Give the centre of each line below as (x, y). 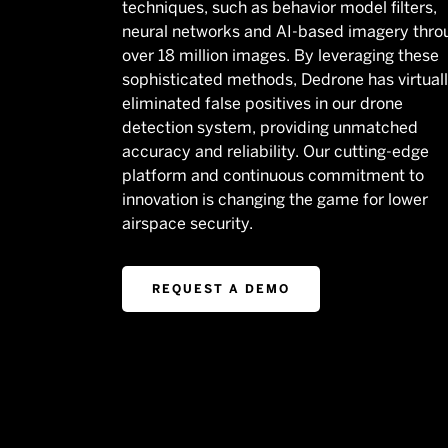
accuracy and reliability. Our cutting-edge (275, 151)
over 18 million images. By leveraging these (280, 55)
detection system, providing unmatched (270, 127)
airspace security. (187, 223)
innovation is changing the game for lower (275, 199)
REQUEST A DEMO (221, 288)
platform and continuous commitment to (273, 175)
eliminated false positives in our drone (262, 103)
